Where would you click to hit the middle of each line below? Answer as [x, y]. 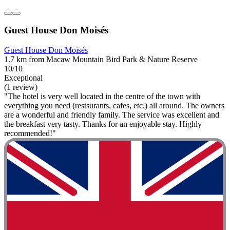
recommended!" [30, 133]
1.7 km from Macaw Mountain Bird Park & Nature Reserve [101, 59]
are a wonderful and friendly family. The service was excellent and [112, 115]
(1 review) [21, 87]
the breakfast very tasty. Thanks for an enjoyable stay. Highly [103, 124]
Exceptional [23, 78]
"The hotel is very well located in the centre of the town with [102, 96]
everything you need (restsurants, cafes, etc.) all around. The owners [114, 106]
